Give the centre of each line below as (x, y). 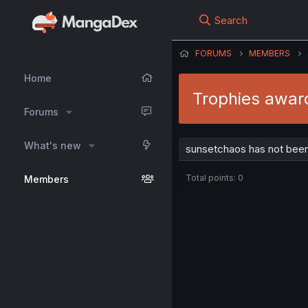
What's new (53, 145)
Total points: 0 (214, 178)
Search (231, 20)
